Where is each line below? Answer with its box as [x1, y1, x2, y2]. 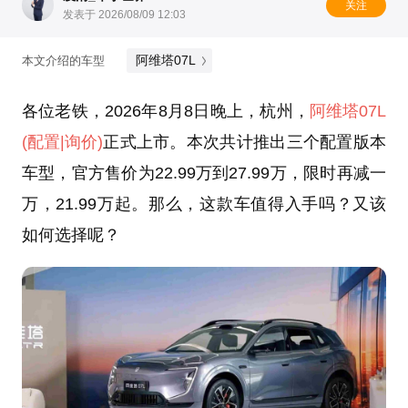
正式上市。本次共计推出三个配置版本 [102, 133, 387, 152]
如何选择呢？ [21, 226, 120, 245]
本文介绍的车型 [21, 53, 105, 67]
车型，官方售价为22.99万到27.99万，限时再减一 [21, 164, 387, 183]
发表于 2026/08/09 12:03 [63, 8, 187, 22]
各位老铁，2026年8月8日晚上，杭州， [21, 102, 311, 121]
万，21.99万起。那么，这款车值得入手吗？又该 [21, 195, 387, 214]
